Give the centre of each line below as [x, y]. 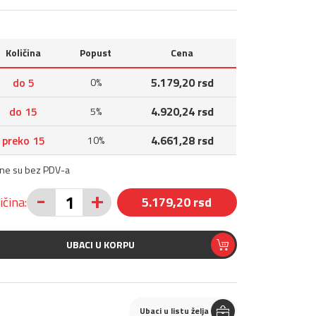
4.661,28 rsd [182, 140]
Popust [96, 53]
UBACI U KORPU [100, 244]
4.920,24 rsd [182, 111]
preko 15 [23, 140]
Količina [23, 53]
